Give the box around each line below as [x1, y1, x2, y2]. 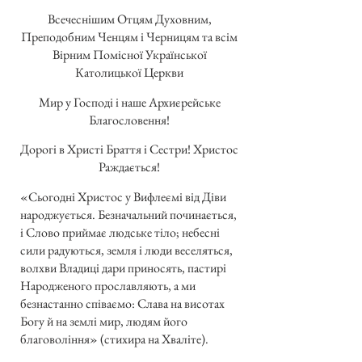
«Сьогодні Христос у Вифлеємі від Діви [20, 187, 226, 205]
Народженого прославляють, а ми [20, 276, 196, 294]
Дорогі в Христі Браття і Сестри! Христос [20, 141, 238, 158]
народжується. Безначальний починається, [20, 205, 237, 223]
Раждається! [99, 158, 160, 176]
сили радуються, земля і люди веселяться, [20, 241, 233, 259]
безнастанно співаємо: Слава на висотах [20, 294, 225, 312]
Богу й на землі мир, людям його [20, 312, 187, 330]
